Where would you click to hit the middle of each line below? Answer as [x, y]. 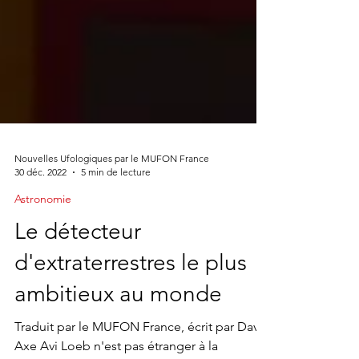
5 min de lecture [116, 204]
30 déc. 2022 [40, 204]
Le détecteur [78, 263]
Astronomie [43, 231]
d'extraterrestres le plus [131, 294]
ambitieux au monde [118, 326]
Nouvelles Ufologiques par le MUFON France [112, 190]
